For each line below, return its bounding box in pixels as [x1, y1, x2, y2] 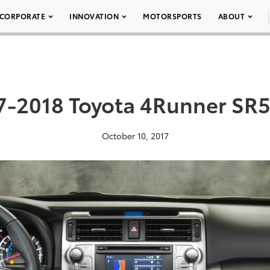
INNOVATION [69, 11, 119, 21]
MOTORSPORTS [143, 11, 202, 21]
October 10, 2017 [101, 130, 169, 142]
